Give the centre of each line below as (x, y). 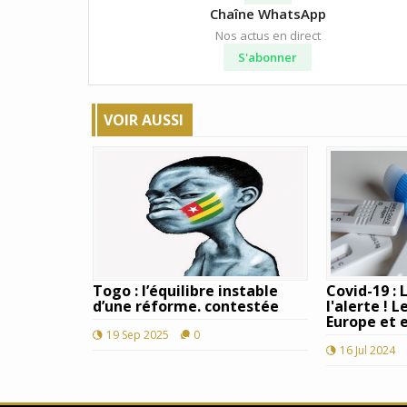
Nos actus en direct (268, 35)
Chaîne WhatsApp (268, 13)
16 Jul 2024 (368, 350)
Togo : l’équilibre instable (185, 290)
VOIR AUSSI (144, 119)
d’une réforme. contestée (186, 306)
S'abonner (268, 57)
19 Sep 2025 (138, 334)
